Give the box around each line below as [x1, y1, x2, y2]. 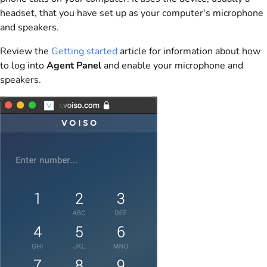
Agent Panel [46, 58, 101, 72]
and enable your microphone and [101, 58, 243, 72]
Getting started [51, 44, 117, 58]
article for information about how [117, 44, 260, 58]
